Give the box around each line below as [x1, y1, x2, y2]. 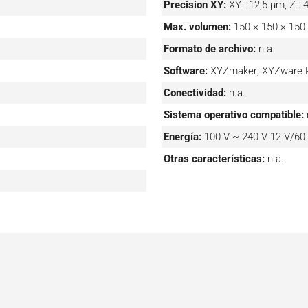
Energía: [164, 130, 202, 143]
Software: [164, 64, 208, 77]
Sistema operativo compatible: [164, 108, 305, 121]
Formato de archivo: [164, 42, 256, 55]
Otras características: [164, 152, 265, 165]
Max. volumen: [164, 20, 232, 33]
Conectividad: [164, 86, 227, 99]
